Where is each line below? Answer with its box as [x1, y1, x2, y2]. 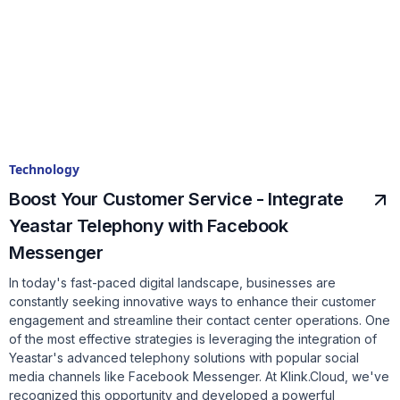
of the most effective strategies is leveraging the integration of [9, 331, 377, 347]
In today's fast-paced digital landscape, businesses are [9, 275, 336, 291]
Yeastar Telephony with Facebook [9, 215, 288, 237]
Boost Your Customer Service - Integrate [9, 188, 344, 211]
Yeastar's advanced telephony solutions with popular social [9, 350, 359, 366]
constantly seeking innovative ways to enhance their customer [9, 294, 376, 310]
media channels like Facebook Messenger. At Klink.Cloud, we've [9, 369, 389, 385]
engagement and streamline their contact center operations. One [9, 312, 390, 329]
